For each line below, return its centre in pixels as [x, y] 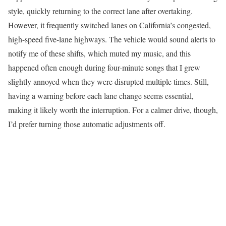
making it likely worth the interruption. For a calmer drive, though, [113, 109]
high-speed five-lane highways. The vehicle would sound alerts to [112, 39]
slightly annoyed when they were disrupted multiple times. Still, [108, 81]
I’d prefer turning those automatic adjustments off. [87, 124]
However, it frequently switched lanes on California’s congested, [109, 25]
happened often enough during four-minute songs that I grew [104, 67]
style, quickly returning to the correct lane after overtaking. [100, 11]
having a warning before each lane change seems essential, [101, 95]
